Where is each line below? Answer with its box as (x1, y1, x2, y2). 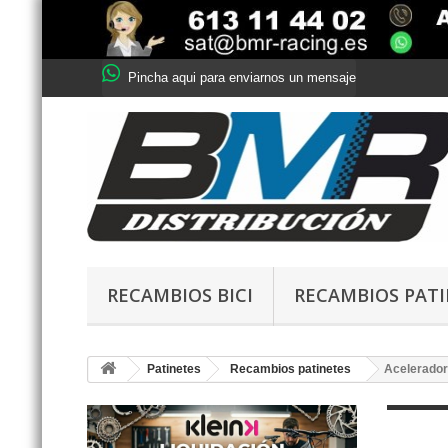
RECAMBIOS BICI (107, 283, 253, 308)
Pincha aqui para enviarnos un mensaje (124, 70, 356, 86)
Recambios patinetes (230, 362, 351, 377)
